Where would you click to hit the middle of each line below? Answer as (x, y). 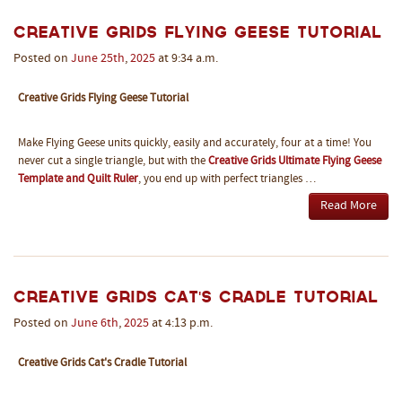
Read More (349, 206)
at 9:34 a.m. (187, 59)
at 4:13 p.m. (181, 323)
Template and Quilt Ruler (78, 179)
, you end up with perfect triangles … (227, 179)
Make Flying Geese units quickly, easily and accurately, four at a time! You (195, 144)
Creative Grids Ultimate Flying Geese (295, 162)
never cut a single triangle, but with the (113, 162)
